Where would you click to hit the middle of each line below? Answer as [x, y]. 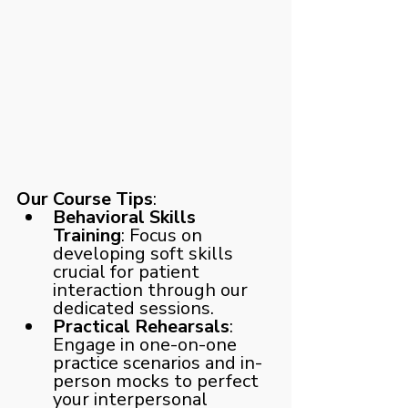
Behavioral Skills [127, 217]
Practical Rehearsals [141, 326]
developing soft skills [145, 253]
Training [87, 235]
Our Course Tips [85, 199]
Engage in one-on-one [147, 344]
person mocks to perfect [158, 381]
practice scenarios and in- [158, 362]
